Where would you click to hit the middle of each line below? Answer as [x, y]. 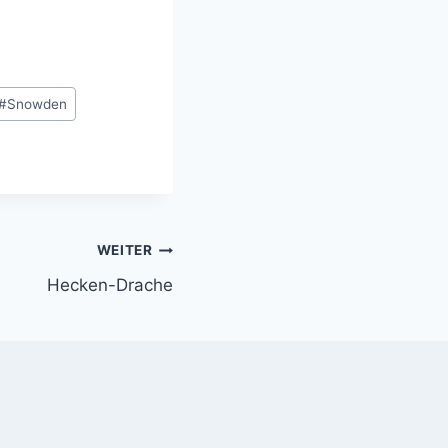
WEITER [124, 250]
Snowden [36, 103]
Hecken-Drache [110, 284]
